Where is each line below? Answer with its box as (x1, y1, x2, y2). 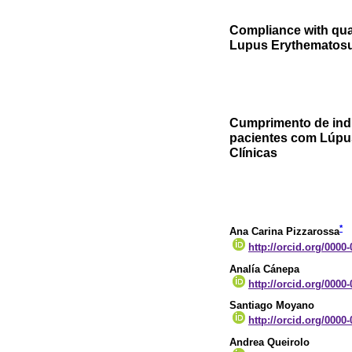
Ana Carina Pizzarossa (229, 225, 339, 238)
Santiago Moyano (229, 299, 314, 312)
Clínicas (229, 145, 277, 160)
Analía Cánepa (229, 262, 299, 275)
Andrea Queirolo (229, 336, 310, 349)
